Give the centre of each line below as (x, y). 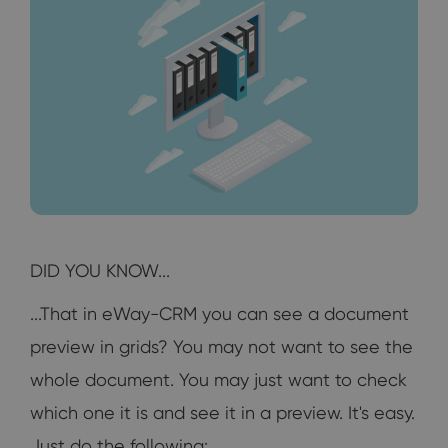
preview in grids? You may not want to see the (221, 347)
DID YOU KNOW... (100, 271)
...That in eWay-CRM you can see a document (219, 314)
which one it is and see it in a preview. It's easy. (222, 413)
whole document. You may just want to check (218, 380)
